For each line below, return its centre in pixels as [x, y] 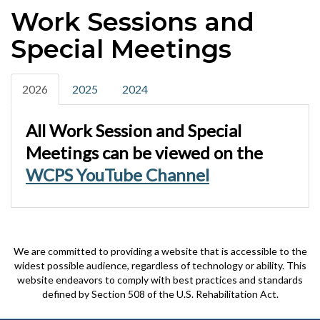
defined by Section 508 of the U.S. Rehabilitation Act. [160, 294]
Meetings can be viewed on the [144, 152]
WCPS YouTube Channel [117, 174]
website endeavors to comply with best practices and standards [160, 279]
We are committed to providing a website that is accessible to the [160, 251]
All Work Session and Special [134, 130]
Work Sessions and [132, 21]
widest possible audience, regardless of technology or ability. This [160, 265]
